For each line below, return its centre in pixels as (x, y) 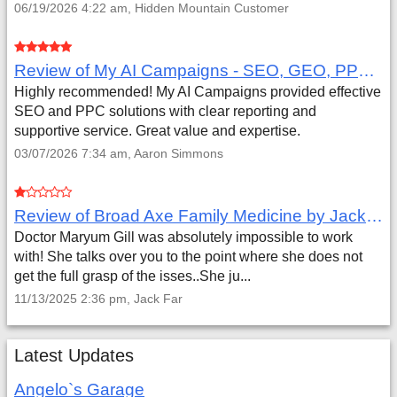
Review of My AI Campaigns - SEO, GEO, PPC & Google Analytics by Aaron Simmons (366, 70)
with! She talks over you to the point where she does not (188, 257)
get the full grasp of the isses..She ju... (132, 276)
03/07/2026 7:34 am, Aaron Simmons (119, 153)
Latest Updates (74, 355)
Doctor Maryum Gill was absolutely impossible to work (183, 237)
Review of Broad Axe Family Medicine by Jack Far (374, 216)
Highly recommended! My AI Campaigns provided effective (198, 92)
